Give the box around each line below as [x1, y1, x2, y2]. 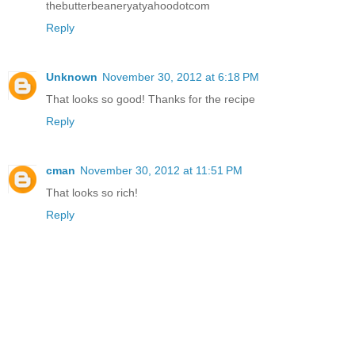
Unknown [46, 70, 97, 83]
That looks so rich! [46, 185, 138, 199]
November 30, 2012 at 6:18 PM [102, 70, 259, 83]
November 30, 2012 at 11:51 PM [80, 163, 242, 177]
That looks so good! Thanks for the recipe [46, 92, 255, 105]
